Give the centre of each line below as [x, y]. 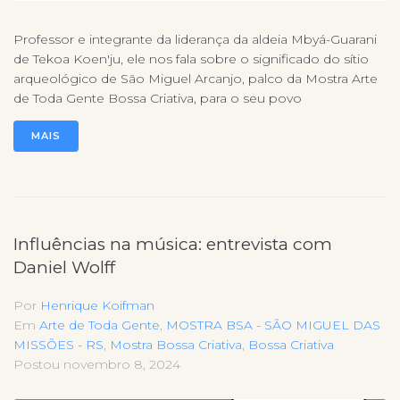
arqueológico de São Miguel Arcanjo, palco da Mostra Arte [196, 79]
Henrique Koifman [97, 306]
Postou [38, 365]
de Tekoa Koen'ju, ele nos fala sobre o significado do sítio [191, 59]
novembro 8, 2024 [122, 365]
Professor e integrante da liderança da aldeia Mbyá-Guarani [195, 40]
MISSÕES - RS [58, 345]
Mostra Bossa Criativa [176, 345]
